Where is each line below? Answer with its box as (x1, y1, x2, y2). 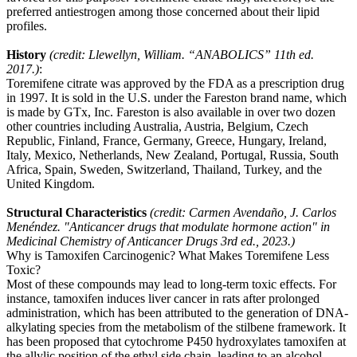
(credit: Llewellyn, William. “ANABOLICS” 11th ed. (49, 47, 314, 61)
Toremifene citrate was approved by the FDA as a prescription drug (6, 76, 344, 90)
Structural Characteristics (6, 205, 147, 219)
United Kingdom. (6, 176, 95, 190)
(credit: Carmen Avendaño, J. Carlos (150, 205, 336, 219)
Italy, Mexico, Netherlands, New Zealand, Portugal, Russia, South (6, 147, 339, 162)
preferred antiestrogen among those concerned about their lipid (6, 4, 320, 18)
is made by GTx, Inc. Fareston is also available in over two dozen (6, 104, 335, 119)
